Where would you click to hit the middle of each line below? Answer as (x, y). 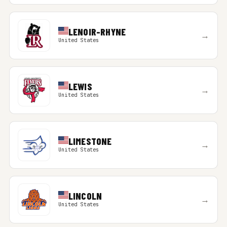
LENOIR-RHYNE (97, 32)
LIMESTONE (90, 141)
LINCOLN (85, 196)
